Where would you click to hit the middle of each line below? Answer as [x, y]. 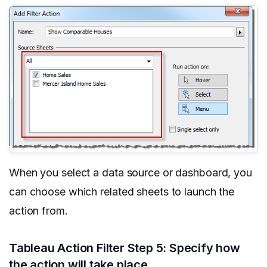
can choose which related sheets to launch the [122, 192]
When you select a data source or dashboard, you [131, 173]
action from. [38, 211]
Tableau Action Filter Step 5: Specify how [125, 248]
